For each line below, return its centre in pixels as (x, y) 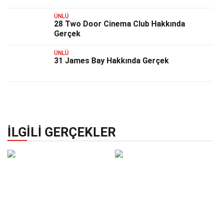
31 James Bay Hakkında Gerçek (111, 60)
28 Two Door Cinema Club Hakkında (120, 24)
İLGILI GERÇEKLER (62, 132)
